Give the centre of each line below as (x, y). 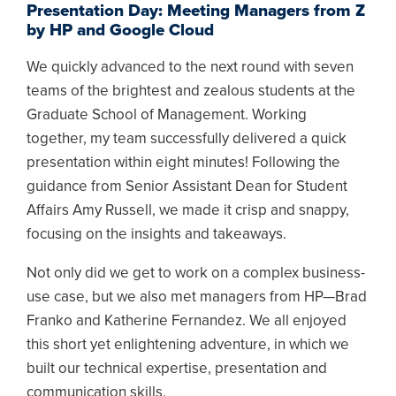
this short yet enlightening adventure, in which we (188, 345)
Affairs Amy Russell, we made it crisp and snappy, (188, 210)
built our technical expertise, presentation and (177, 369)
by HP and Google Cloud (120, 30)
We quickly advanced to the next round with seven (190, 67)
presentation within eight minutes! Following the (183, 163)
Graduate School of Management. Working (167, 115)
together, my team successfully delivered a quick (187, 139)
